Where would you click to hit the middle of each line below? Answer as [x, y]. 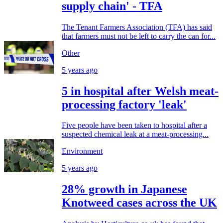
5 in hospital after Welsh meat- [140, 91]
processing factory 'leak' [124, 104]
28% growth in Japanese [124, 189]
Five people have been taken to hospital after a [134, 125]
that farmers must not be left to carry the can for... [139, 36]
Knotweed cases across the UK [139, 203]
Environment [82, 151]
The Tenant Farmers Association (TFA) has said [137, 27]
